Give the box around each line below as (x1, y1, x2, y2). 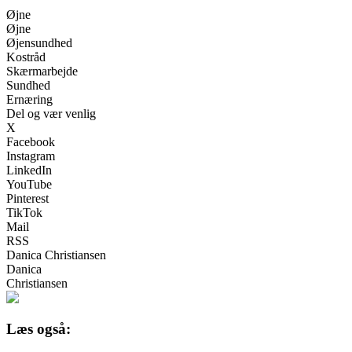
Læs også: (6, 321, 71, 338)
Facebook (6, 134, 55, 148)
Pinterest (6, 191, 49, 205)
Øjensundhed (6, 35, 72, 49)
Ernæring (6, 92, 53, 106)
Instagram (6, 148, 55, 163)
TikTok (6, 205, 42, 219)
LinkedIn (6, 163, 52, 177)
